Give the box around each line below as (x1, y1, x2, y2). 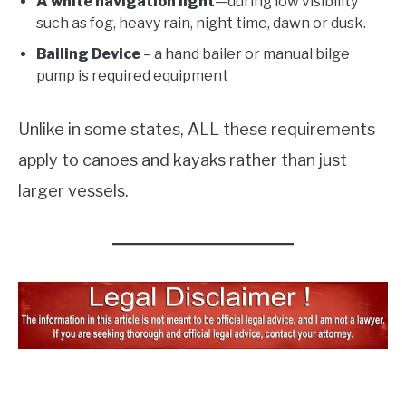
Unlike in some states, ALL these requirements (18, 120, 375, 140)
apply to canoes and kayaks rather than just (18, 150, 347, 170)
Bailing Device (36, 45, 140, 63)
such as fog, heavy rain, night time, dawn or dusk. (36, 14, 366, 33)
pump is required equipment (36, 67, 228, 85)
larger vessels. (18, 181, 129, 201)
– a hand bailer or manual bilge (140, 45, 350, 63)
